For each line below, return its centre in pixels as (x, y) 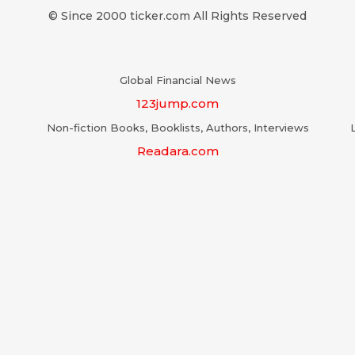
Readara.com (177, 151)
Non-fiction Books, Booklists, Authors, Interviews (177, 127)
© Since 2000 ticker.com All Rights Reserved (177, 15)
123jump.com (177, 103)
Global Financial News (177, 80)
